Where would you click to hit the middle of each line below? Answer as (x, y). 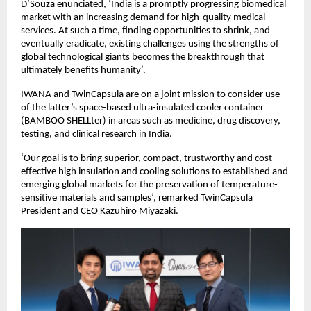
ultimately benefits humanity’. (83, 70)
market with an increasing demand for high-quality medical (143, 18)
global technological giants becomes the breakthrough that (143, 57)
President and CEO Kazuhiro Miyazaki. (100, 211)
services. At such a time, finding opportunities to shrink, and (145, 31)
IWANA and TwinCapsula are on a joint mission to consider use (150, 95)
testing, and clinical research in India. (98, 134)
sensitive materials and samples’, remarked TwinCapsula (137, 198)
